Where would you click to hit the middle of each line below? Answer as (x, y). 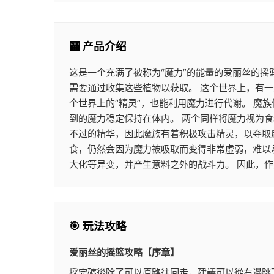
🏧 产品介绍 (98, 46)
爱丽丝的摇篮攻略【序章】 (124, 253)
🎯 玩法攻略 (98, 226)
